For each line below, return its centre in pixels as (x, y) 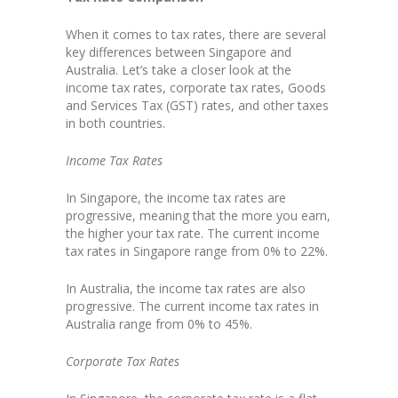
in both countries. (115, 123)
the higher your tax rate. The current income (193, 234)
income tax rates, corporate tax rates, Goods (196, 88)
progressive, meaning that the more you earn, (198, 216)
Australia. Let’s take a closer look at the (179, 70)
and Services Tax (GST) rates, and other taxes (197, 106)
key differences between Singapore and (179, 52)
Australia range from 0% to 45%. (159, 324)
